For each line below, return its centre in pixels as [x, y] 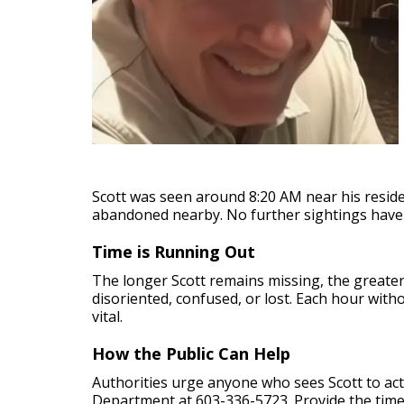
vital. [107, 317]
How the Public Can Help [191, 353]
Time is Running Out [174, 252]
